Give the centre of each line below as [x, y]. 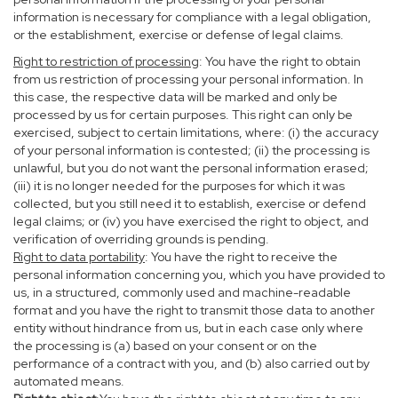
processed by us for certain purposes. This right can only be [183, 115]
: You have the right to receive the [241, 257]
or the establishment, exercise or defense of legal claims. [179, 35]
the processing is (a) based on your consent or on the [165, 346]
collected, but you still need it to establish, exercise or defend [190, 203]
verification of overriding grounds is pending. [141, 239]
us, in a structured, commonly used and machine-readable [182, 292]
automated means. [69, 381]
